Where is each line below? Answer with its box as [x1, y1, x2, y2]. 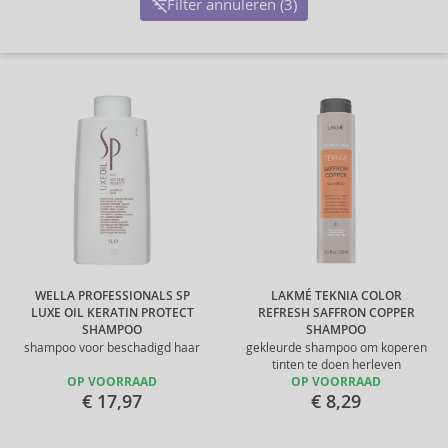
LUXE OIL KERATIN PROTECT [30, 305, 194, 321]
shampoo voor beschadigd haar [24, 340, 200, 355]
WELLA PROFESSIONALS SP [34, 288, 190, 304]
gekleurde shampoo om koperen [245, 340, 427, 355]
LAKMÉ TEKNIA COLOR [270, 288, 402, 304]
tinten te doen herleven [271, 357, 401, 372]
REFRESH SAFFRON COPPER [257, 305, 415, 321]
